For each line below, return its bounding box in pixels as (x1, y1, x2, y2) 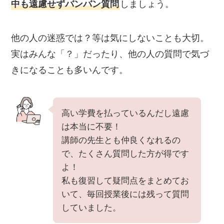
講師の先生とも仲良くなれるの (61, 135, 181, 145)
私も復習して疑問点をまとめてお (61, 175, 189, 185)
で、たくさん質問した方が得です (61, 148, 189, 158)
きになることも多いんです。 (11, 64, 128, 75)
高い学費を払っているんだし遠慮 (61, 108, 189, 118)
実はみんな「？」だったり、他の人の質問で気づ (11, 48, 209, 59)
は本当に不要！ (61, 121, 121, 131)
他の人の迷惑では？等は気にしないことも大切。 (11, 32, 209, 43)
